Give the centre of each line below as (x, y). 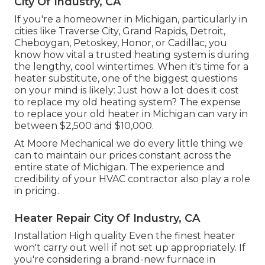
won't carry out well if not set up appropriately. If (130, 248)
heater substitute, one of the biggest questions (126, 79)
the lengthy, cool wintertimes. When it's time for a (131, 67)
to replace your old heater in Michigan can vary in (131, 114)
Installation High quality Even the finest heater (125, 236)
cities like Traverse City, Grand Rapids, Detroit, (120, 31)
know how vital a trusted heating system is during (132, 55)
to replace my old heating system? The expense (127, 102)
